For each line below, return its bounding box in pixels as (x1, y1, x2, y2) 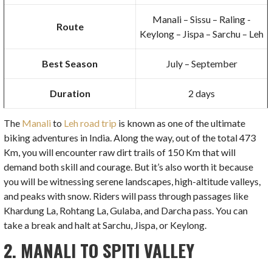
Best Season (42, 58, 98, 70)
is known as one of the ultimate (117, 117, 246, 129)
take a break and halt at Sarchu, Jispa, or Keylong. (4, 219, 207, 231)
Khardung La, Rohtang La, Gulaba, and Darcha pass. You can (4, 205, 248, 217)
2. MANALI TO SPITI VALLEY (4, 237, 195, 263)
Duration (49, 87, 90, 100)
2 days (188, 87, 216, 100)
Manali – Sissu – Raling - (152, 13, 251, 25)
